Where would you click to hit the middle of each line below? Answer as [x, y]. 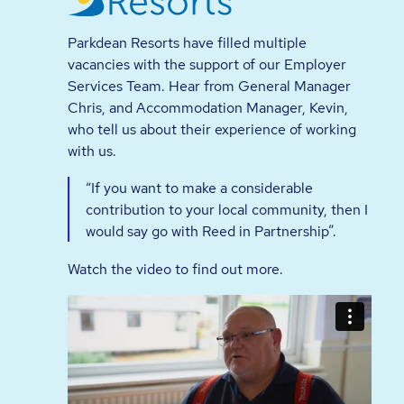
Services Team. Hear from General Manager [210, 86]
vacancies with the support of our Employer [207, 64]
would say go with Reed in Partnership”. [211, 231]
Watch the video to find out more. [176, 268]
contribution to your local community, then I [226, 210]
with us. [92, 151]
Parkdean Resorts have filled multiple [188, 43]
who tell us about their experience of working [212, 129]
